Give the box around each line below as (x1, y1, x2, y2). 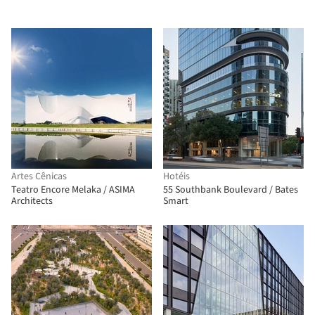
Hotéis (163, 169, 190, 184)
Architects (11, 194, 53, 208)
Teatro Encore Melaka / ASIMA (11, 183, 135, 197)
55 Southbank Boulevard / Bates (163, 183, 298, 197)
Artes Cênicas (11, 169, 67, 184)
